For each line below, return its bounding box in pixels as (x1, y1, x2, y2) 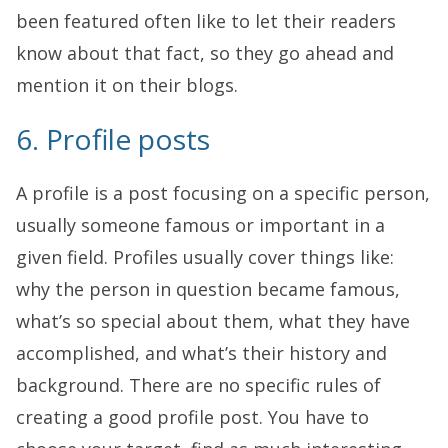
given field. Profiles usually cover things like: (16, 244, 394, 269)
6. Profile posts (16, 119, 210, 158)
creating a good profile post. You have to (16, 404, 369, 429)
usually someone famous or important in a (16, 212, 385, 237)
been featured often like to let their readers (16, 8, 396, 33)
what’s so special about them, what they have (16, 308, 410, 333)
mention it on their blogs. (16, 72, 238, 97)
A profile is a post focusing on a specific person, (16, 180, 430, 205)
